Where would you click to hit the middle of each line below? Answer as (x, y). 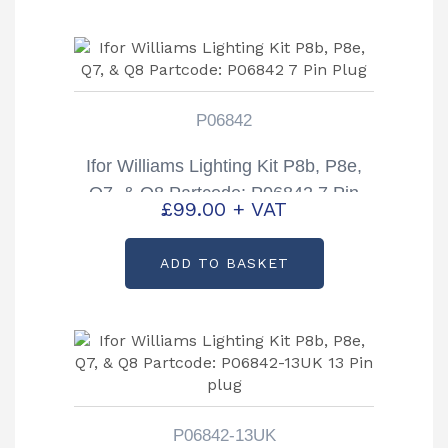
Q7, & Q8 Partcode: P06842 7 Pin (224, 193)
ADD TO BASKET (224, 262)
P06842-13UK (224, 435)
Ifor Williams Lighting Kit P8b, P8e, (224, 166)
